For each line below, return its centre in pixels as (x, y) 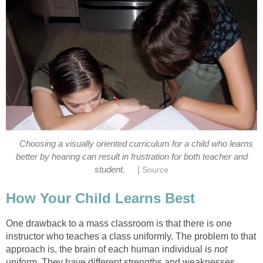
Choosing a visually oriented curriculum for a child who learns (136, 144)
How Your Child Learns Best (100, 198)
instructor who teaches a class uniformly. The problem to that (131, 236)
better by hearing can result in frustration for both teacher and (131, 157)
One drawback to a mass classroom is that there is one (119, 223)
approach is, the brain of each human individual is (110, 249)
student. (110, 170)
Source (155, 170)
